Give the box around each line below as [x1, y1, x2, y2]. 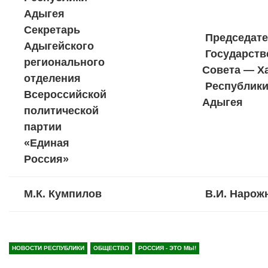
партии [24, 121, 62, 133]
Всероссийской [24, 89, 106, 101]
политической [24, 105, 99, 117]
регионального [24, 56, 105, 69]
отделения [24, 72, 81, 85]
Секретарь [24, 24, 80, 36]
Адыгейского [24, 40, 94, 53]
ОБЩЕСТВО [93, 245, 129, 252]
